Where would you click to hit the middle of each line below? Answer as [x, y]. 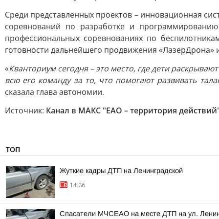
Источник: [25, 110]
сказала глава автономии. [55, 92]
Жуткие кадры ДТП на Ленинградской [121, 171]
